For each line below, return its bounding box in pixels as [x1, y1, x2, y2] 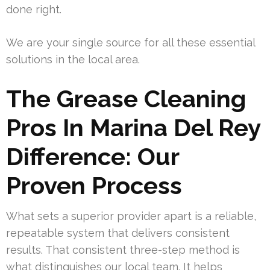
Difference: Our [6, 142, 179, 171]
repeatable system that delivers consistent [6, 227, 230, 240]
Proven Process [6, 171, 182, 200]
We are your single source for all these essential [6, 36, 255, 49]
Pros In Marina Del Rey [6, 113, 260, 142]
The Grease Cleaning [6, 84, 246, 113]
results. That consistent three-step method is [6, 243, 240, 257]
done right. [6, 3, 61, 16]
